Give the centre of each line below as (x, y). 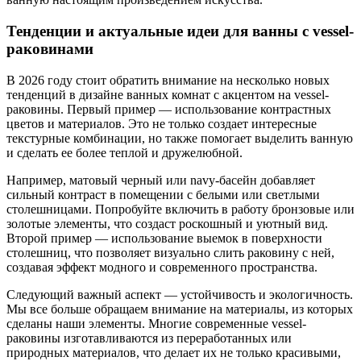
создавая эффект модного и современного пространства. (162, 267)
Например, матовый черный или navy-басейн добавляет (161, 180)
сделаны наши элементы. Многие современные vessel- (156, 323)
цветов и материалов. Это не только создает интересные (162, 123)
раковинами (50, 48)
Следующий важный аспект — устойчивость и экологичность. (180, 294)
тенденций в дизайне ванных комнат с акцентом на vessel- (168, 94)
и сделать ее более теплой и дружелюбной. (124, 152)
